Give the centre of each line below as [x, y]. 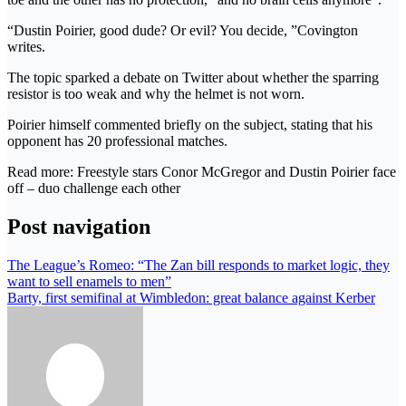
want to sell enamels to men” [89, 281]
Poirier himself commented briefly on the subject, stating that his [190, 124]
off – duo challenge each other [94, 188]
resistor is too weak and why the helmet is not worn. [156, 93]
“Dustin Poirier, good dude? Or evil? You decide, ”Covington [183, 30]
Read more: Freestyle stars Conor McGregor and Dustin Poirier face [202, 171]
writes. [26, 46]
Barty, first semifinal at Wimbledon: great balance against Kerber [191, 297]
